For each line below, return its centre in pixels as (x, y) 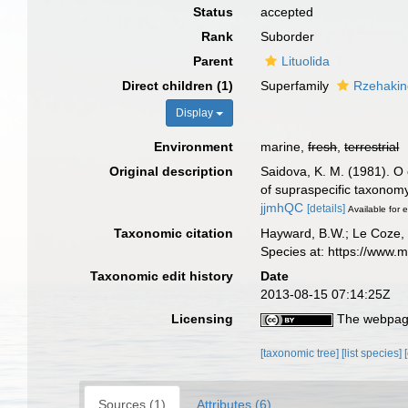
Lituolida (306, 61)
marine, (285, 147)
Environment (194, 147)
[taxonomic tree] (301, 353)
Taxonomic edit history (162, 275)
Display (196, 113)
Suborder (288, 36)
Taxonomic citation (174, 233)
